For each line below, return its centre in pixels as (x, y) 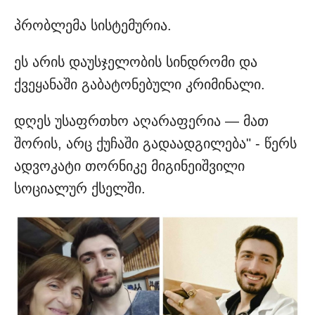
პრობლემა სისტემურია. (93, 26)
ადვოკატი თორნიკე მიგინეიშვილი (129, 166)
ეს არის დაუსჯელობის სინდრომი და (136, 62)
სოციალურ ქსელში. (80, 189)
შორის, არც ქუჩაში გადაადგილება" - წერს (155, 144)
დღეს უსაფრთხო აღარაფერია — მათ (141, 121)
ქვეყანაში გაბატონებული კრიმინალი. (140, 85)
